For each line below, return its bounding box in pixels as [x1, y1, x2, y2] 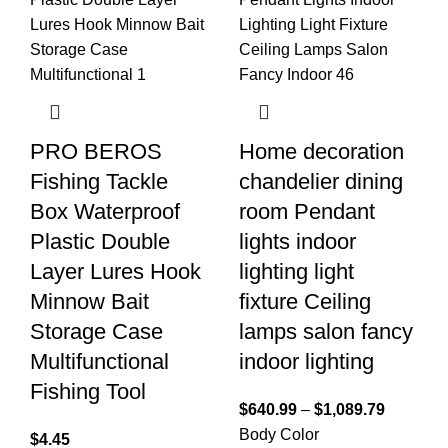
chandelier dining [239, 169, 403, 195]
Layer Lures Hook [30, 259, 201, 285]
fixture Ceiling [239, 289, 371, 315]
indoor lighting [239, 349, 374, 375]
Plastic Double [30, 229, 170, 255]
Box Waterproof [30, 199, 180, 225]
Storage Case [30, 319, 163, 345]
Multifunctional [30, 349, 169, 375]
